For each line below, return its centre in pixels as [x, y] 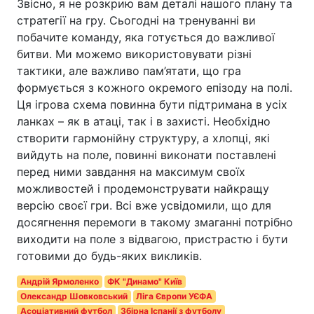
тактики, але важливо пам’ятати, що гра [129, 71]
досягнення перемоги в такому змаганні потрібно [155, 223]
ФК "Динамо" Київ [145, 282]
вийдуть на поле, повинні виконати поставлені [146, 155]
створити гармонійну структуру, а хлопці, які [143, 138]
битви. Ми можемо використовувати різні [134, 54]
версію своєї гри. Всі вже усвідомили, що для [144, 206]
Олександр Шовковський [74, 296]
